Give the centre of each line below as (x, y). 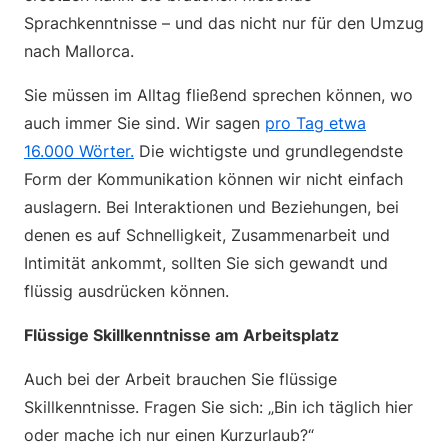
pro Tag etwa (315, 123)
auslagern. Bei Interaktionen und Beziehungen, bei (211, 207)
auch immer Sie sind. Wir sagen (144, 123)
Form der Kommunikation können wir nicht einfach (213, 179)
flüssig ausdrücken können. (126, 291)
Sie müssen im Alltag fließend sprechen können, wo (218, 95)
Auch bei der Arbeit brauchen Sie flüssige (180, 379)
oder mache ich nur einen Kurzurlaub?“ (169, 435)
